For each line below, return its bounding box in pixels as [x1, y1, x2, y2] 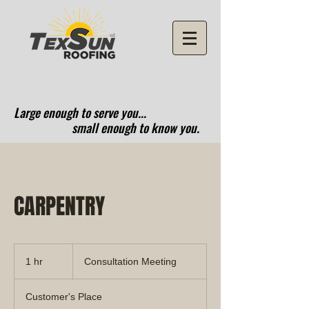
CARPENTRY [14, 190, 105, 223]
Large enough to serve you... [14, 103, 146, 121]
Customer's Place [26, 291, 102, 302]
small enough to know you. [14, 119, 199, 137]
